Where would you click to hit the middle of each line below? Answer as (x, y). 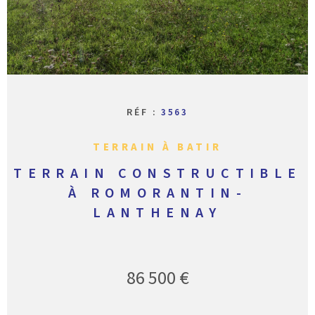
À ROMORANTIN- (157, 193)
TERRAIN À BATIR (157, 147)
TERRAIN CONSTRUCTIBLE (157, 173)
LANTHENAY (157, 213)
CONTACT (273, 28)
